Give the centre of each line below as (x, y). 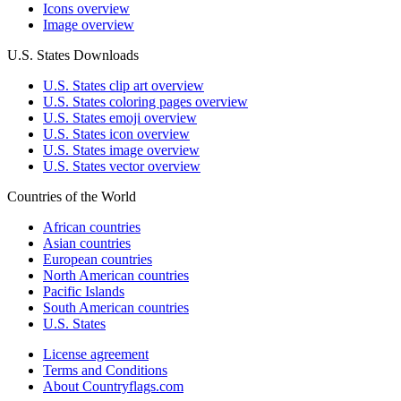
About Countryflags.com (113, 386)
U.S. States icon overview (116, 133)
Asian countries (87, 243)
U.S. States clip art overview (124, 85)
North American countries (116, 275)
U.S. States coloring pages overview (145, 101)
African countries (92, 226)
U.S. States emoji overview (120, 117)
